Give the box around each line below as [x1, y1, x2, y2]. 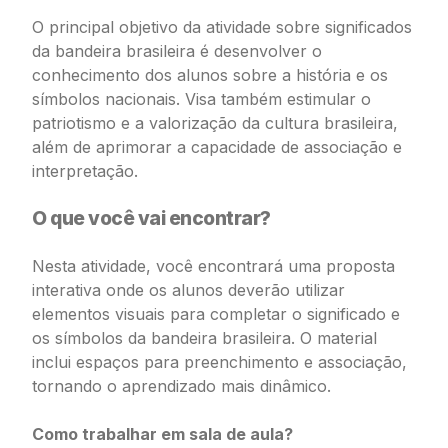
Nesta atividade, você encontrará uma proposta [32, 256, 395, 276]
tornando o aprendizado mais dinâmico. [32, 376, 331, 396]
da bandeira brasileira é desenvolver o [32, 41, 322, 61]
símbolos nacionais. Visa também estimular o [32, 89, 371, 109]
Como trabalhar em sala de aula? [32, 424, 293, 444]
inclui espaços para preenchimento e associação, [32, 352, 407, 372]
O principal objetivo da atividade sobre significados [32, 17, 412, 37]
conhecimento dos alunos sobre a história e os [32, 65, 388, 85]
